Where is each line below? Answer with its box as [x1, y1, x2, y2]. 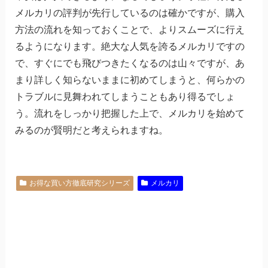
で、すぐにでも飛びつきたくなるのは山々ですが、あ [14, 57, 245, 68]
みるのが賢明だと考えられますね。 [14, 124, 168, 135]
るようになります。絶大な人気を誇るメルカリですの [14, 41, 245, 51]
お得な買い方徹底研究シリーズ [29, 178, 130, 187]
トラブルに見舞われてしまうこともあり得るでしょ [14, 91, 235, 102]
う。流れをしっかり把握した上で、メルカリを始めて [14, 108, 245, 118]
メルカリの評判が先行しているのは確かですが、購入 [14, 7, 245, 18]
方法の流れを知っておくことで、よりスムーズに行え [14, 24, 245, 35]
